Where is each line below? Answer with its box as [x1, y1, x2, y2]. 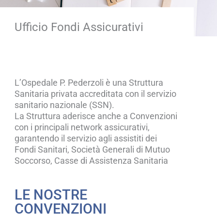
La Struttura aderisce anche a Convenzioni [15, 111, 177, 122]
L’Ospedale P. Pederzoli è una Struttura [15, 77, 163, 88]
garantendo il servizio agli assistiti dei [15, 133, 157, 144]
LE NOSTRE [15, 186, 87, 203]
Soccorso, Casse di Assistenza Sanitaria [15, 155, 168, 166]
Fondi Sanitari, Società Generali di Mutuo [15, 144, 170, 155]
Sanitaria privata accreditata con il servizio [15, 89, 176, 99]
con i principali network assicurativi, [15, 122, 150, 133]
